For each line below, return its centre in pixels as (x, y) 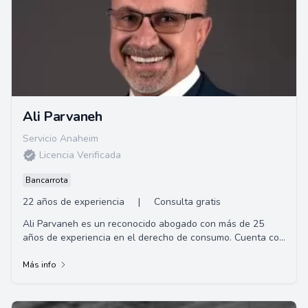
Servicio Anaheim (60, 139)
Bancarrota (47, 180)
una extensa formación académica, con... (111, 251)
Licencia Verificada (80, 155)
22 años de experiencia (74, 202)
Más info (40, 265)
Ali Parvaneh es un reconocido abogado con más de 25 (143, 224)
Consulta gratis (187, 202)
